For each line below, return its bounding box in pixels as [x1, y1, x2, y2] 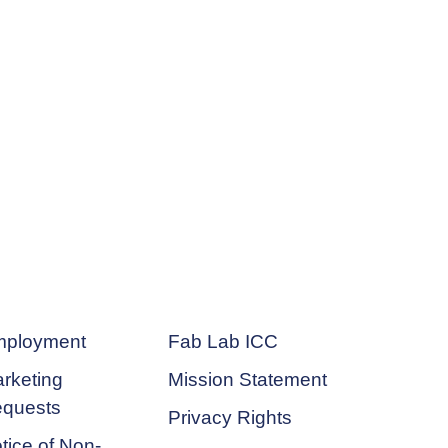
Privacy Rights [168, 407, 292, 428]
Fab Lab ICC [168, 331, 278, 352]
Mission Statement [168, 369, 327, 390]
